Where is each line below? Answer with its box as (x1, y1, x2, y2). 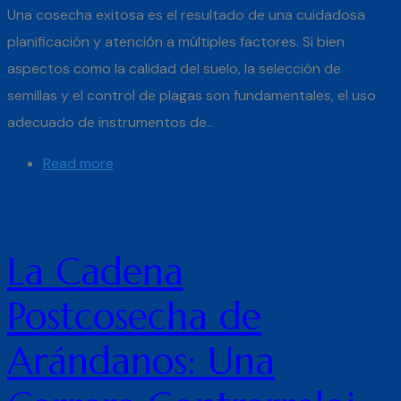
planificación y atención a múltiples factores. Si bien (7, 32, 345, 52)
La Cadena (7, 248, 183, 296)
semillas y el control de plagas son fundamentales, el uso (7, 86, 376, 106)
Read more (43, 154, 114, 174)
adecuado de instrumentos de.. (7, 113, 212, 132)
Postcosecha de (7, 293, 261, 341)
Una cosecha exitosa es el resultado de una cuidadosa (7, 5, 365, 25)
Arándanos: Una (7, 337, 275, 386)
